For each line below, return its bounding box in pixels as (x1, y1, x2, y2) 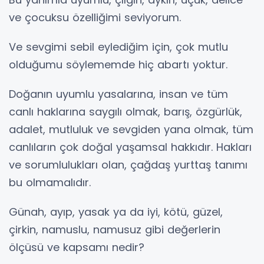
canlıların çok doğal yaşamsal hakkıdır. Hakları (9, 140, 252, 154)
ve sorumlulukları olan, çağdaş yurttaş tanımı (9, 157, 247, 172)
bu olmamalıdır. (9, 175, 91, 190)
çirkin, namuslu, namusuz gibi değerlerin (9, 222, 220, 237)
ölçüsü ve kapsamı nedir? (9, 240, 144, 255)
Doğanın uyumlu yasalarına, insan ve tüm (9, 87, 228, 101)
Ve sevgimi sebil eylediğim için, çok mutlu (9, 39, 228, 54)
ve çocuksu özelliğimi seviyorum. (9, 10, 181, 25)
